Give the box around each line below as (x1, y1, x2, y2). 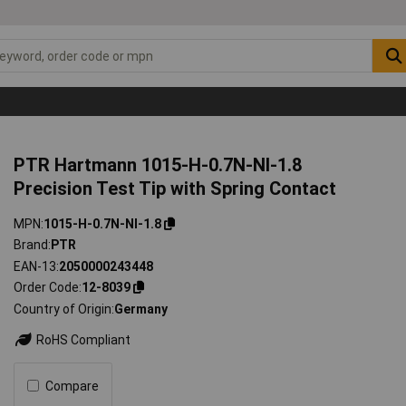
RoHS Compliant (34, 332, 131, 347)
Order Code (14, 280, 80, 295)
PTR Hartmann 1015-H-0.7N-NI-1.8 (14, 153, 303, 176)
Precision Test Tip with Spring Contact (14, 177, 337, 199)
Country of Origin (14, 301, 112, 316)
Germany (114, 301, 169, 316)
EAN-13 (14, 258, 57, 274)
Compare (45, 378, 100, 393)
